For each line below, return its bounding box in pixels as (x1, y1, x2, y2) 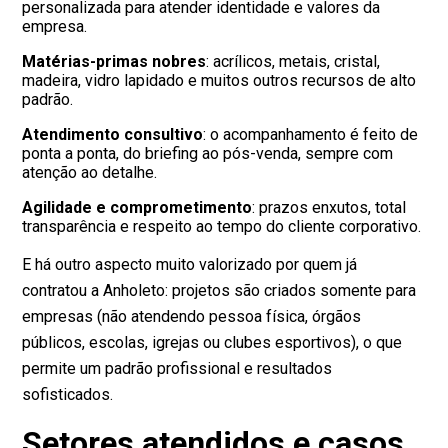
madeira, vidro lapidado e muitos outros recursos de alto (22, 71, 417, 91)
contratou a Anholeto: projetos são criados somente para (22, 281, 417, 301)
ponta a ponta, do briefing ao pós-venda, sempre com (22, 144, 394, 164)
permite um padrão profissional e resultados (22, 359, 333, 379)
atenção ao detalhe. (22, 163, 158, 183)
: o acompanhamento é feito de (203, 125, 419, 145)
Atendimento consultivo (22, 125, 204, 145)
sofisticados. (22, 385, 114, 405)
